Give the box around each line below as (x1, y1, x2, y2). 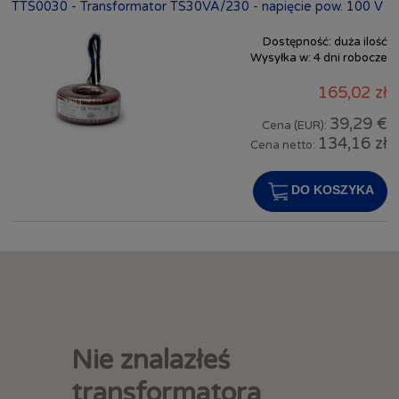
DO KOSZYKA (290, 183, 374, 198)
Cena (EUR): (262, 118, 330, 134)
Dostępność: (263, 34, 331, 49)
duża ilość (334, 34, 387, 49)
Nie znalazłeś (71, 344, 230, 378)
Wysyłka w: (250, 50, 311, 65)
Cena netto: (250, 138, 318, 153)
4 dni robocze (313, 50, 387, 65)
